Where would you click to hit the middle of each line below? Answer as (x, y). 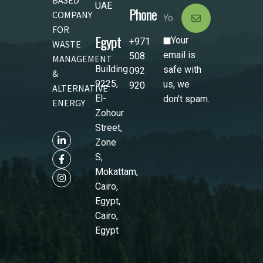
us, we (176, 84)
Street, (108, 127)
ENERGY (69, 102)
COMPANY (72, 14)
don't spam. (186, 99)
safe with (182, 69)
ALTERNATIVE (80, 88)
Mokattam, (116, 171)
